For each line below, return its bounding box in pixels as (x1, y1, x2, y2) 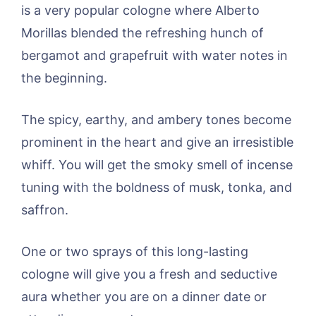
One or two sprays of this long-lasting (21, 244, 248, 260)
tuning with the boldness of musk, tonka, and (21, 180, 292, 195)
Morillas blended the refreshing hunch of (21, 25, 264, 41)
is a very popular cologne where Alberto (21, 3, 260, 18)
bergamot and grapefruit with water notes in (21, 48, 288, 63)
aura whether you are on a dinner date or (21, 289, 267, 305)
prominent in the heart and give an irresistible (21, 135, 293, 150)
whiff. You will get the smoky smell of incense (21, 157, 293, 173)
